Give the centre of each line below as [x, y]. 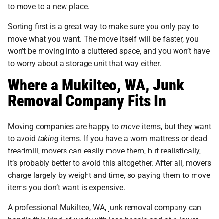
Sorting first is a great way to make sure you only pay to [103, 26]
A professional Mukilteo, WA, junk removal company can [105, 207]
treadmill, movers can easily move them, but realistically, [104, 150]
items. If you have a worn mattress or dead [133, 138]
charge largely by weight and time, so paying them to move [109, 175]
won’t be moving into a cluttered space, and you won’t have [109, 50]
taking [48, 138]
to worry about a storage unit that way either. [85, 63]
